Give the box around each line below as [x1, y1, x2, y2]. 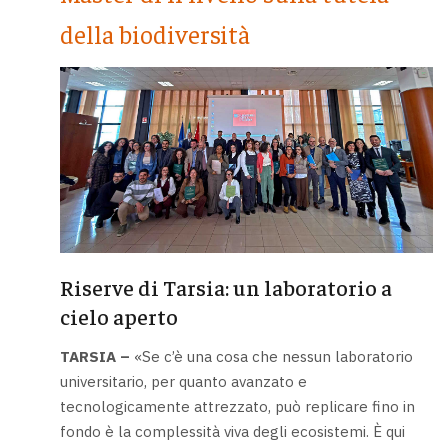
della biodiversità [59, 18, 250, 50]
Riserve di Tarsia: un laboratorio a [59, 273, 392, 302]
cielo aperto [59, 302, 178, 331]
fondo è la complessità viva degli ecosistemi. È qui [59, 421, 405, 441]
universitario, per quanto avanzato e [59, 371, 307, 391]
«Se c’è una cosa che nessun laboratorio [129, 346, 413, 366]
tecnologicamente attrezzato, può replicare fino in [59, 396, 415, 416]
